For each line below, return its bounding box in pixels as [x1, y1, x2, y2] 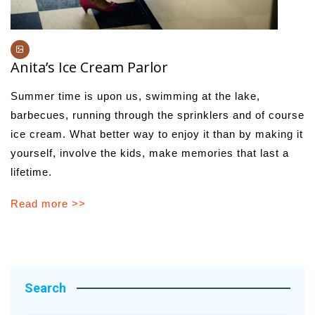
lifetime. [11, 165, 52, 178]
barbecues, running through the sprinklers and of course [11, 108, 304, 121]
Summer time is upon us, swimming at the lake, [11, 89, 260, 102]
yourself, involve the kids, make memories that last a [11, 146, 289, 159]
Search [25, 280, 66, 295]
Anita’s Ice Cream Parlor [11, 57, 168, 77]
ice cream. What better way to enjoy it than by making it [11, 127, 303, 140]
